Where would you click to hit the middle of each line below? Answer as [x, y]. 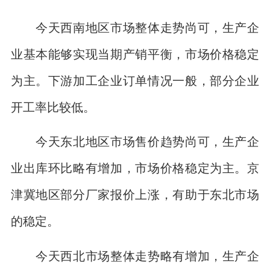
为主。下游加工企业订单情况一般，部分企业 [135, 80]
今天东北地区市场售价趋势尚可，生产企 [135, 142]
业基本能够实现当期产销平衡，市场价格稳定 [135, 54]
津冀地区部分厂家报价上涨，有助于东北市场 [135, 195]
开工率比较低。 [53, 107]
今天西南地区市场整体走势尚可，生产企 [135, 27]
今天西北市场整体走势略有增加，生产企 [135, 256]
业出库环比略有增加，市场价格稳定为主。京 [135, 168]
